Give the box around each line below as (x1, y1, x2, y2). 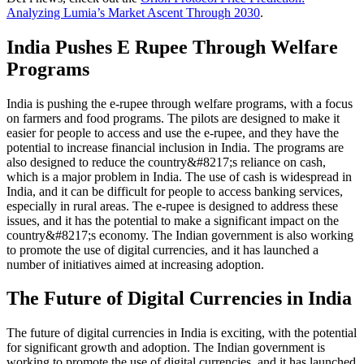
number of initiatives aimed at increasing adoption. (6, 257, 264, 271)
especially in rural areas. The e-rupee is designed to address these (6, 198, 338, 213)
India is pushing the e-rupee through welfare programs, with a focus (6, 96, 353, 110)
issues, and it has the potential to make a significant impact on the (6, 213, 339, 227)
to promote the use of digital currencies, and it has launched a (6, 242, 318, 257)
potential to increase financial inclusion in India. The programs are (6, 140, 344, 154)
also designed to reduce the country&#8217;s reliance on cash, (6, 154, 326, 169)
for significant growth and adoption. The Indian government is (6, 340, 325, 355)
